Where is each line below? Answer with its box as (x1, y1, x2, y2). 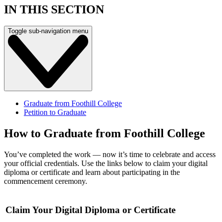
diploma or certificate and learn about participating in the (4, 168, 180, 177)
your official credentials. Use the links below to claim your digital (4, 159, 208, 168)
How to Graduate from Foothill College (4, 127, 205, 140)
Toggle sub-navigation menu (8, 27, 88, 35)
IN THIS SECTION (4, 2, 104, 16)
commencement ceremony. (4, 177, 87, 186)
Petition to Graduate (24, 108, 86, 117)
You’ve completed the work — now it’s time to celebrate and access (4, 150, 216, 159)
